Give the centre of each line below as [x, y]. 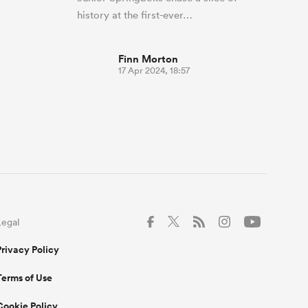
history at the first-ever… [135, 14]
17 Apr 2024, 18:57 [154, 70]
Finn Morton [148, 58]
